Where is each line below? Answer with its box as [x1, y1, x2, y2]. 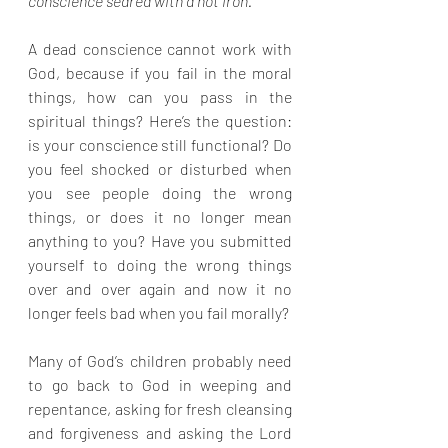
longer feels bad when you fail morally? [28, 303, 289, 322]
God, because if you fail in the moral [28, 63, 292, 82]
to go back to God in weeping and [28, 375, 292, 394]
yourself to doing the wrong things [28, 255, 292, 274]
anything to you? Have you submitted [28, 231, 292, 250]
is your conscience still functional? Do [28, 135, 292, 154]
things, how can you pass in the [28, 87, 292, 106]
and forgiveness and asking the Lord [28, 423, 292, 442]
